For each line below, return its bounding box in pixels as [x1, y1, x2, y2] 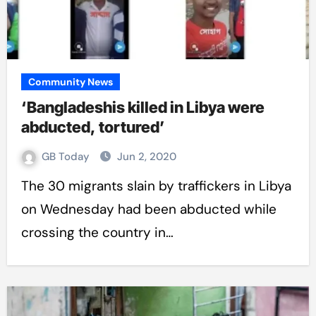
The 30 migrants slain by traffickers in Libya [20, 177, 29, 195]
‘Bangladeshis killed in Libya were [20, 98, 265, 116]
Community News [28, 75, 113, 88]
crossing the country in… [20, 224, 174, 241]
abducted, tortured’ [20, 118, 165, 136]
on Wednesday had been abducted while [20, 200, 276, 218]
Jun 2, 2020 [116, 150, 176, 164]
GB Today [41, 150, 92, 164]
